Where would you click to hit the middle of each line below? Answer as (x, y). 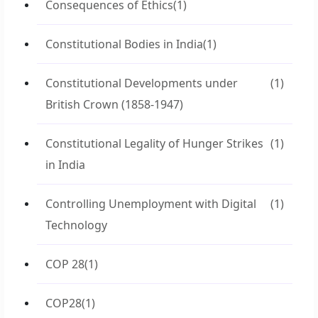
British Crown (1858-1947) (114, 104)
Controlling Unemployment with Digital (151, 204)
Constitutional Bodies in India (124, 44)
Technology (76, 225)
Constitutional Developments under (142, 83)
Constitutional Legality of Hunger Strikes (154, 143)
